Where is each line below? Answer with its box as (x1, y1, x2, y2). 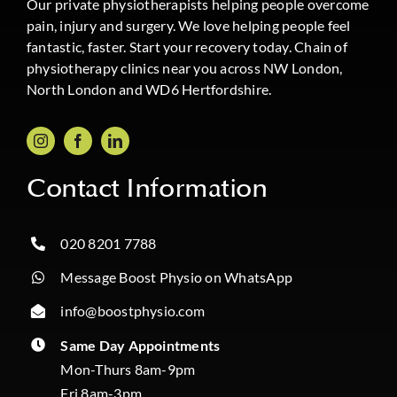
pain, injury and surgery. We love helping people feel (26, 17, 351, 34)
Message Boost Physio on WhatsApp (60, 269, 293, 286)
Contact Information (26, 173, 268, 205)
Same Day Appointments (60, 336, 221, 354)
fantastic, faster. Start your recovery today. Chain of (26, 38, 347, 55)
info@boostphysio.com (60, 302, 206, 320)
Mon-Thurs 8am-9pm (60, 360, 196, 378)
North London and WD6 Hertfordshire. (26, 81, 272, 97)
